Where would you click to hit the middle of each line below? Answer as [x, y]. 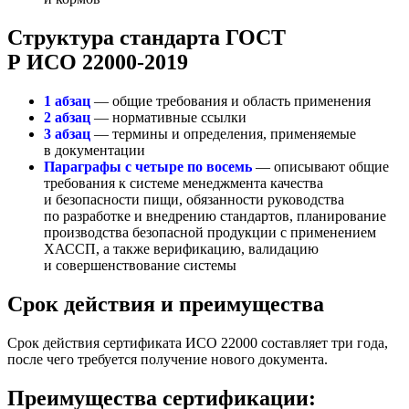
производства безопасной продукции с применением [210, 233]
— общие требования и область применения [231, 101]
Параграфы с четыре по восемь [148, 167]
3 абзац [67, 134]
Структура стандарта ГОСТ [147, 38]
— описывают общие [320, 167]
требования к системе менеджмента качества [184, 184]
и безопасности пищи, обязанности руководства [194, 200]
